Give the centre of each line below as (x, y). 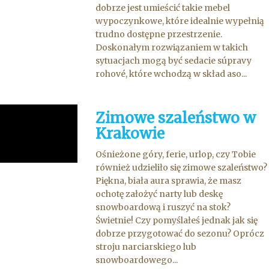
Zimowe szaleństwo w (176, 118)
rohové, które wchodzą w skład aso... (171, 74)
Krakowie (130, 134)
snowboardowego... (137, 260)
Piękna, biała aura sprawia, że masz (169, 181)
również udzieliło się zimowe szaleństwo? (182, 168)
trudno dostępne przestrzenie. (159, 34)
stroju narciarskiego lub (146, 247)
